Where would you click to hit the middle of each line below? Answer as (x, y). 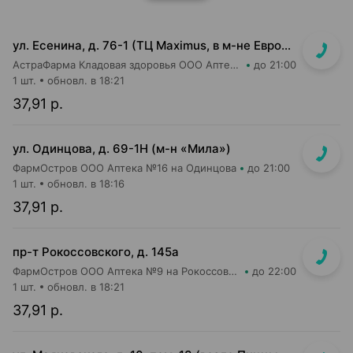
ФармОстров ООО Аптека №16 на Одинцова (124, 168)
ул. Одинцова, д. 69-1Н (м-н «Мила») (122, 149)
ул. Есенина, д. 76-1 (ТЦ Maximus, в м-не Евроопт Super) (286, 45)
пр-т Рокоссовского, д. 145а (96, 252)
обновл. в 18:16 (86, 184)
